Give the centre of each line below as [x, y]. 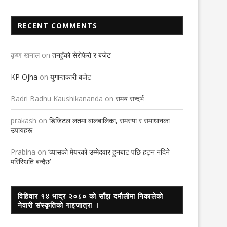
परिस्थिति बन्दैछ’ [31, 162]
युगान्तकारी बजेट [71, 77]
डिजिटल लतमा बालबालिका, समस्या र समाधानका [109, 121]
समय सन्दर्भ [130, 99]
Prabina [23, 152]
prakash [24, 121]
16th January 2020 [183, 10]
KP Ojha [24, 77]
